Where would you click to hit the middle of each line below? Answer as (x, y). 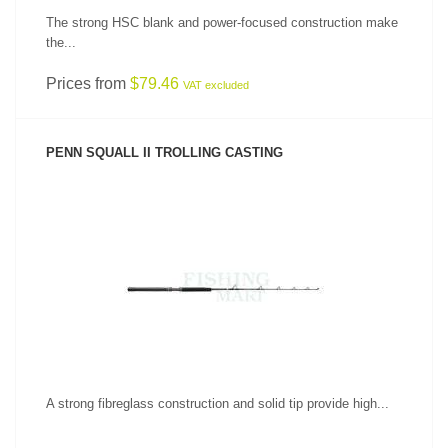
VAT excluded (216, 85)
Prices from (88, 83)
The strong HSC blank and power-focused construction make (222, 22)
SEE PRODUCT (224, 255)
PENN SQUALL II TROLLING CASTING (164, 152)
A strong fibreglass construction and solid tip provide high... (217, 403)
